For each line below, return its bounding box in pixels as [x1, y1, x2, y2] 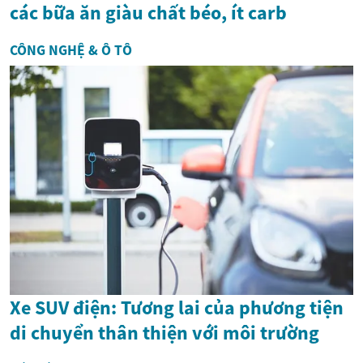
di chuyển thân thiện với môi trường [10, 319, 319, 345]
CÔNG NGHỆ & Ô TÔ [10, 41, 132, 60]
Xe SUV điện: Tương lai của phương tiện [10, 294, 344, 320]
